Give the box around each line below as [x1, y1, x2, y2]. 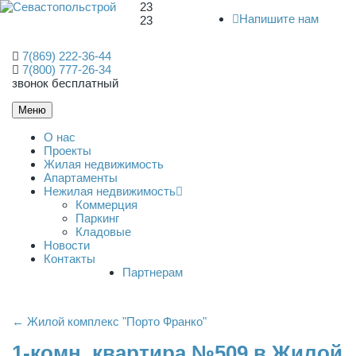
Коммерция [75, 198, 137, 211]
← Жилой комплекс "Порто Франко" [12, 315, 207, 328]
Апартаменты [44, 171, 118, 184]
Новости [44, 238, 90, 252]
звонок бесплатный [12, 76, 118, 90]
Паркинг [75, 211, 119, 225]
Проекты [44, 144, 91, 157]
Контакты [44, 252, 95, 265]
